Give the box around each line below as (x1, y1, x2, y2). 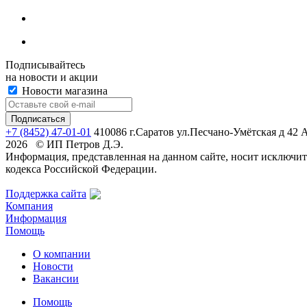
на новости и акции (5, 71, 98, 83)
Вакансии (33, 272, 79, 284)
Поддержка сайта (5, 187, 86, 199)
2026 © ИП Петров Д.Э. (5, 138, 123, 150)
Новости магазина (19, 84, 108, 97)
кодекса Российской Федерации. (5, 162, 157, 175)
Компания (5, 199, 53, 212)
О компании (33, 247, 90, 260)
